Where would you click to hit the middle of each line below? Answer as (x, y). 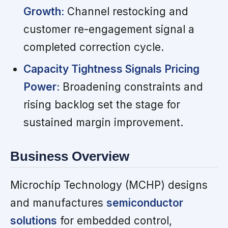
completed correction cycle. (93, 47)
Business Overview (70, 156)
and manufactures (58, 203)
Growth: (44, 11)
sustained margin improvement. (103, 122)
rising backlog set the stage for (102, 104)
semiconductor (145, 203)
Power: (41, 87)
